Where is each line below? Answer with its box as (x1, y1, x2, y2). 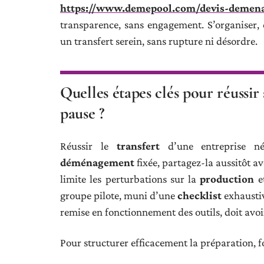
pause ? (60, 103, 104, 123)
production (200, 173, 255, 185)
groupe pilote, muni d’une (60, 189, 178, 202)
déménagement (60, 156, 134, 169)
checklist (177, 189, 222, 202)
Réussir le (60, 140, 117, 152)
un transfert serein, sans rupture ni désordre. (60, 35, 258, 47)
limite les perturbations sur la (60, 173, 200, 185)
